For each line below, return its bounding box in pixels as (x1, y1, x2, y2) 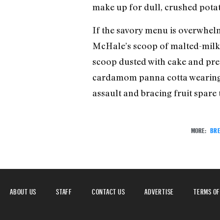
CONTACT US (91, 185, 125, 196)
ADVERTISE (144, 185, 174, 196)
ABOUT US (10, 185, 36, 196)
